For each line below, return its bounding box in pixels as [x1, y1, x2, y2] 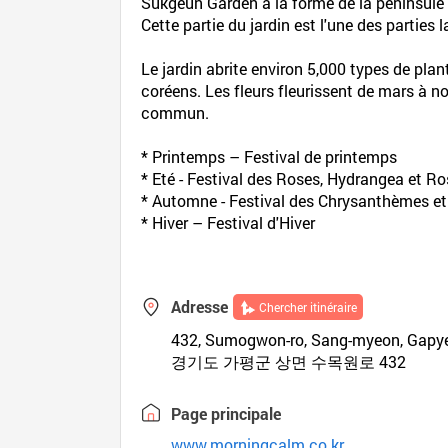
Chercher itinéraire [259, 299, 358, 315]
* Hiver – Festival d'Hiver [141, 212, 316, 233]
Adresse [171, 296, 229, 317]
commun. [141, 102, 210, 123]
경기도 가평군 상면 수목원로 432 [171, 351, 407, 372]
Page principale [171, 403, 282, 424]
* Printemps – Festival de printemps [141, 146, 398, 167]
